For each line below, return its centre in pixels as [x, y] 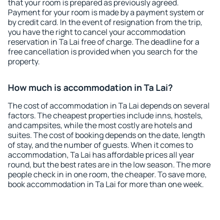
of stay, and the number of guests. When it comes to [100, 145]
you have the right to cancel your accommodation [97, 32]
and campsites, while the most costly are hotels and [100, 125]
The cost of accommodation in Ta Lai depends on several [109, 106]
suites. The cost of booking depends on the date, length [107, 135]
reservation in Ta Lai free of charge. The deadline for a [104, 42]
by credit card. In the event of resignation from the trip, [105, 22]
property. [24, 61]
